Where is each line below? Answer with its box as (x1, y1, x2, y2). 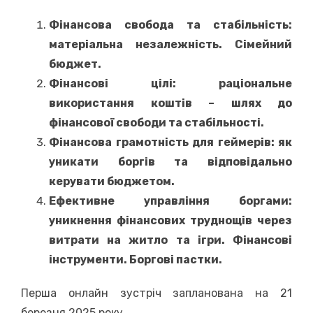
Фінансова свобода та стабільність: (49, 17, 292, 31)
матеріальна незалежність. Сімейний (49, 37, 292, 51)
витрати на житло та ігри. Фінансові (49, 233, 292, 247)
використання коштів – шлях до (49, 96, 292, 110)
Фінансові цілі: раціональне (49, 76, 292, 90)
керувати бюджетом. (49, 174, 175, 188)
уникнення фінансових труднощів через (49, 213, 292, 227)
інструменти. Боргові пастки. (49, 252, 222, 266)
